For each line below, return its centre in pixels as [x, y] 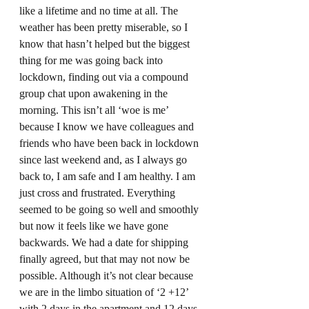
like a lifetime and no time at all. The [100, 11]
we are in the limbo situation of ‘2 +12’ [105, 292]
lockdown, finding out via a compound [105, 77]
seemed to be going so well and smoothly [110, 209]
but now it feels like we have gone [95, 226]
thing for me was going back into [92, 60]
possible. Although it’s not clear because [108, 276]
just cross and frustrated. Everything [99, 193]
